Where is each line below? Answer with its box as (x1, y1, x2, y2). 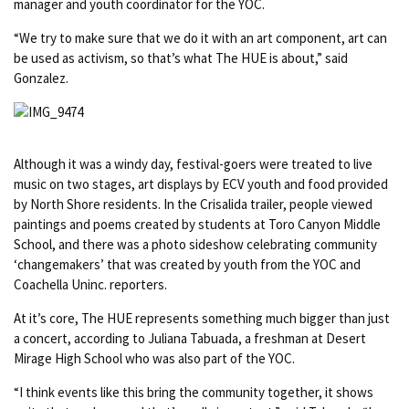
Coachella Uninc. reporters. (14, 276, 167, 293)
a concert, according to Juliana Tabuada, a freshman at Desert (14, 330, 366, 347)
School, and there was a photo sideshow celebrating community (14, 236, 377, 253)
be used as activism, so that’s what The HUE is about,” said (14, 49, 348, 67)
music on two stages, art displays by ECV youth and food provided (14, 175, 388, 193)
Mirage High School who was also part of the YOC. (14, 350, 295, 367)
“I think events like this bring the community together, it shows (14, 383, 373, 401)
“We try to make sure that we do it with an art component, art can (14, 29, 387, 47)
